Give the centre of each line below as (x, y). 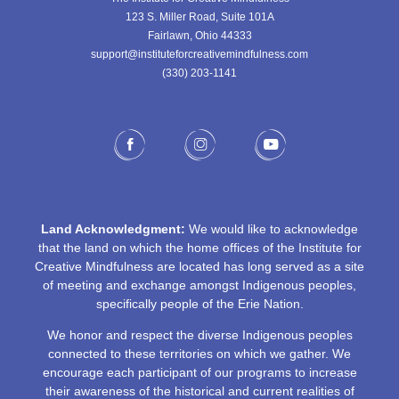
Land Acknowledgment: (113, 228)
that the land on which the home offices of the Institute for (199, 247)
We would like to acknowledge (272, 228)
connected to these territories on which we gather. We (199, 353)
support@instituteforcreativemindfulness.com (199, 54)
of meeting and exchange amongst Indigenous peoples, (199, 285)
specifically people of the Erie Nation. (199, 303)
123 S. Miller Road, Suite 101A (199, 16)
